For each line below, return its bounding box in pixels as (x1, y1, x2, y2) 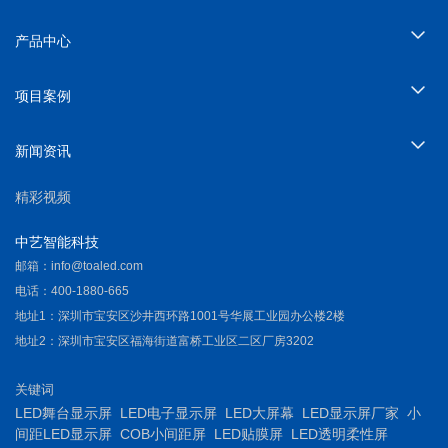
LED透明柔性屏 (291, 426, 388, 443)
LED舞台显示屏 (15, 405, 112, 422)
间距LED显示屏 (15, 426, 112, 443)
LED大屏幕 (225, 405, 294, 422)
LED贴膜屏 (214, 426, 283, 443)
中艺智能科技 (15, 234, 99, 251)
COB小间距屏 (120, 426, 206, 443)
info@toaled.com (51, 259, 143, 274)
